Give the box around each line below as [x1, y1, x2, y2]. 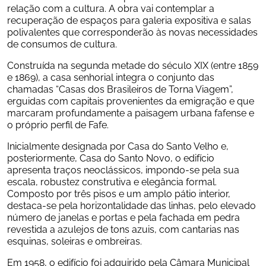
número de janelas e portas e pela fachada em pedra [7, 210, 240, 223]
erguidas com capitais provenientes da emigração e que [7, 94, 254, 107]
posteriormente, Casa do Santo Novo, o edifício [7, 151, 214, 164]
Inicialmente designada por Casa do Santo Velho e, [7, 139, 229, 152]
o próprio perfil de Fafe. [7, 118, 109, 131]
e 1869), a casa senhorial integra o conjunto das [7, 70, 214, 83]
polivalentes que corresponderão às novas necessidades [7, 25, 258, 38]
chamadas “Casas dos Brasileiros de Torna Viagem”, [7, 82, 233, 95]
